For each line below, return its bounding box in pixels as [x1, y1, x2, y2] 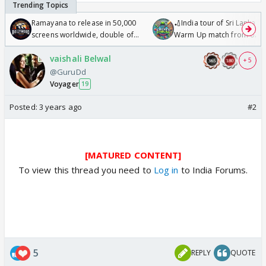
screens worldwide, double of [31, 29, 134, 40]
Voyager [50, 78, 79, 89]
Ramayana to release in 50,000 [31, 17, 136, 28]
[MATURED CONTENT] [84, 148, 182, 161]
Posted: [9, 101, 39, 112]
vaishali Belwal [50, 52, 112, 64]
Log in [151, 163, 179, 176]
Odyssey [31, 41, 61, 52]
